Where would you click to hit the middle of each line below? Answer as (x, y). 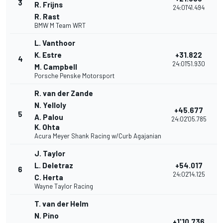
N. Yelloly (50, 105)
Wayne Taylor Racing (64, 186)
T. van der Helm (61, 204)
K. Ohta (47, 127)
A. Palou (49, 117)
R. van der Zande (64, 93)
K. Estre (48, 55)
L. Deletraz (54, 166)
